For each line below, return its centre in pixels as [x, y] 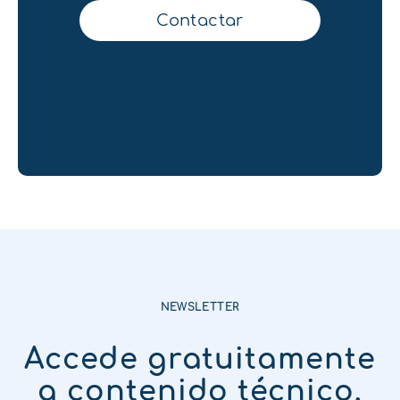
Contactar [200, 20]
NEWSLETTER [200, 307]
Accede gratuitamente [200, 360]
